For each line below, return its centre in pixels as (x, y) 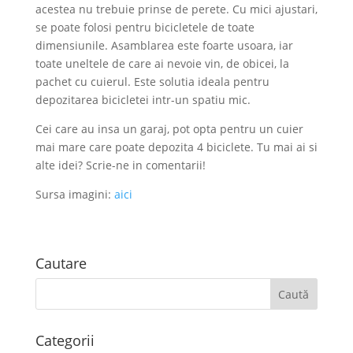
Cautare (61, 264)
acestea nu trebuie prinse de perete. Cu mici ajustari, (176, 9)
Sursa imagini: (74, 195)
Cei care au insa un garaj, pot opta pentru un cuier (169, 129)
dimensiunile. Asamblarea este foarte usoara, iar (164, 46)
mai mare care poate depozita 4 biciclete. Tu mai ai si (176, 147)
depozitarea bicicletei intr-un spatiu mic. (143, 100)
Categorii (65, 341)
